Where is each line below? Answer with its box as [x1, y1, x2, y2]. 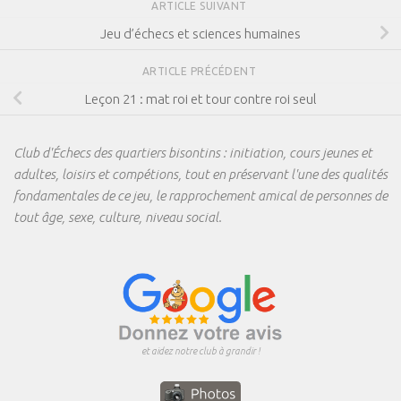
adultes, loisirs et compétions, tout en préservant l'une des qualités [13, 166, 388, 183]
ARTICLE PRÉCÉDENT [141, 65, 260, 78]
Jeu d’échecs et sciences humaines [100, 25, 301, 41]
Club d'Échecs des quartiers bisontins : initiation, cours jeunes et [13, 145, 372, 161]
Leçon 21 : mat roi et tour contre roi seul [84, 90, 317, 107]
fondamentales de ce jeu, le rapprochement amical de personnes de [13, 188, 388, 204]
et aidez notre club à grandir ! [141, 346, 260, 357]
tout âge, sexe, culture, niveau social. [13, 209, 222, 226]
